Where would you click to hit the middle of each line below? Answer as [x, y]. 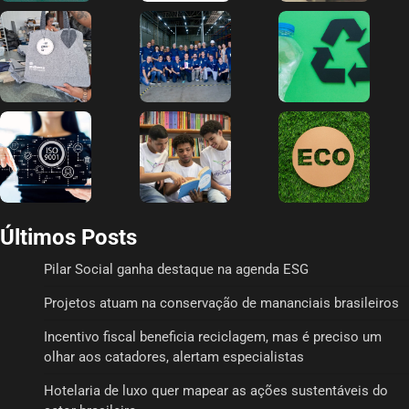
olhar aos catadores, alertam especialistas [174, 357]
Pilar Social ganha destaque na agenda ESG [176, 269]
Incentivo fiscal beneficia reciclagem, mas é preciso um [213, 336]
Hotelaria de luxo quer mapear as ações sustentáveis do [216, 390]
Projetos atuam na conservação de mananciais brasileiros [221, 303]
